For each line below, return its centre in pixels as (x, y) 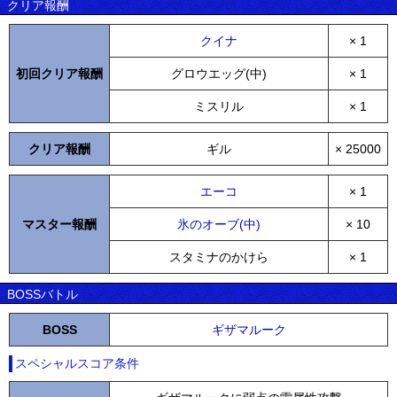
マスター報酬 (59, 225)
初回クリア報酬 (59, 74)
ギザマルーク (249, 330)
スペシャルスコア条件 (77, 364)
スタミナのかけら (219, 257)
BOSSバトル (43, 295)
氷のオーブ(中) (219, 225)
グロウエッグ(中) (219, 74)
